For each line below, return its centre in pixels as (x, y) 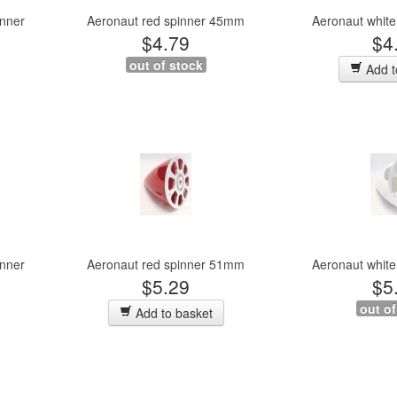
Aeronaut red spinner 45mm (166, 20)
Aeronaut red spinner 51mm (166, 264)
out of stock (166, 65)
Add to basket (172, 313)
